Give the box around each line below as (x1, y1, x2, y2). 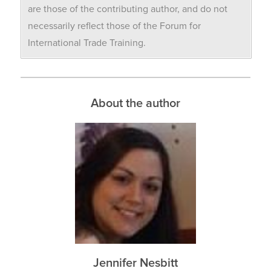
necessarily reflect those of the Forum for (27, 21, 201, 31)
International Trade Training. (27, 38, 146, 48)
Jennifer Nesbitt (93, 257, 178, 270)
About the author (90, 97, 180, 110)
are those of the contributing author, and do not (27, 4, 227, 15)
